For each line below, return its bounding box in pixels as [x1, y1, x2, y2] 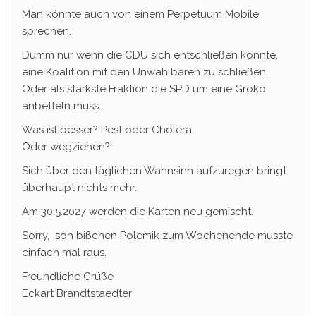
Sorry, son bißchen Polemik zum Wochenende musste [22, 229, 293, 242]
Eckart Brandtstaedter [22, 287, 132, 300]
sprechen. [22, 25, 71, 37]
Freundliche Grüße [22, 270, 114, 283]
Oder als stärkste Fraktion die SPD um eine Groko [22, 83, 266, 95]
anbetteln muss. [22, 99, 101, 112]
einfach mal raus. [22, 246, 107, 259]
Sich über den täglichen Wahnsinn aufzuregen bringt [22, 164, 286, 177]
